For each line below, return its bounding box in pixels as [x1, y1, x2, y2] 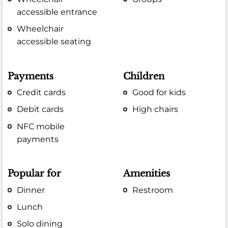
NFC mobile [17, 121, 65, 131]
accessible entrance [17, 7, 98, 17]
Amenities [123, 168, 170, 180]
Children [123, 71, 165, 82]
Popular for [8, 168, 61, 180]
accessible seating [17, 37, 92, 47]
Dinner [17, 185, 45, 195]
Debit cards [17, 104, 64, 115]
